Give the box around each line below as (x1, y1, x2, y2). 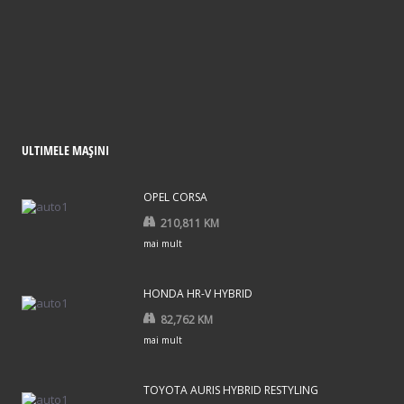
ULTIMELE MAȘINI (22, 142, 109, 160)
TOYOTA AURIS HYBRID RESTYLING (143, 382, 318, 399)
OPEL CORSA (143, 188, 207, 205)
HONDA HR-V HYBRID (143, 286, 252, 302)
